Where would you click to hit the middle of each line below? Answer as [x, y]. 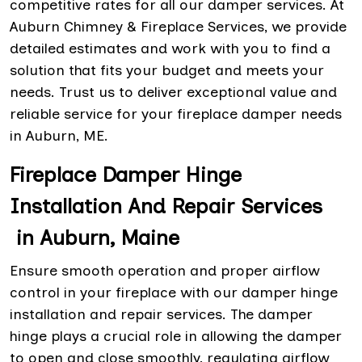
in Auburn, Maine [95, 238]
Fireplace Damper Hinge [126, 175]
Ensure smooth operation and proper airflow [165, 271]
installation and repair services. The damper [161, 315]
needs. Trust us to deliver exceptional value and [173, 93]
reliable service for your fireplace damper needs [176, 114]
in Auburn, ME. [59, 136]
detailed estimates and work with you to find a [170, 49]
